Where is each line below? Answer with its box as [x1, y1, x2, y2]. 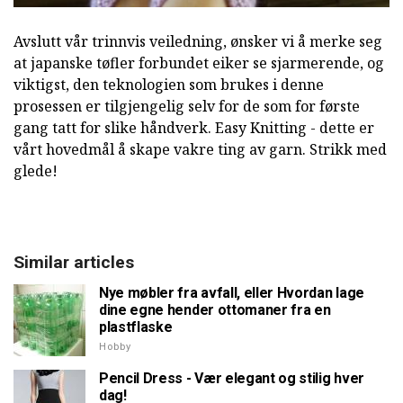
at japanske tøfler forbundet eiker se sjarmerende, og [13, 53, 384, 74]
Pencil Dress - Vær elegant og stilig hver [99, 370, 364, 388]
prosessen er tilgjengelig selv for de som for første [13, 96, 360, 117]
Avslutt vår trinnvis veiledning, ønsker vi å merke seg [13, 31, 382, 52]
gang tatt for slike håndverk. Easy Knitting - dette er [13, 118, 374, 139]
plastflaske [99, 318, 173, 336]
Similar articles [13, 252, 134, 273]
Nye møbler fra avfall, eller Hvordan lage [99, 284, 364, 302]
